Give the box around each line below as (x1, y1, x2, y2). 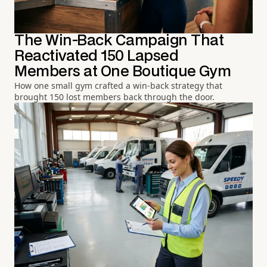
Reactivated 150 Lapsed (14, 49, 179, 64)
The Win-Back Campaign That (14, 34, 224, 48)
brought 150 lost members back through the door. (14, 91, 215, 103)
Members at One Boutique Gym (14, 65, 231, 79)
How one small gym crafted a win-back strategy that (14, 80, 222, 92)
